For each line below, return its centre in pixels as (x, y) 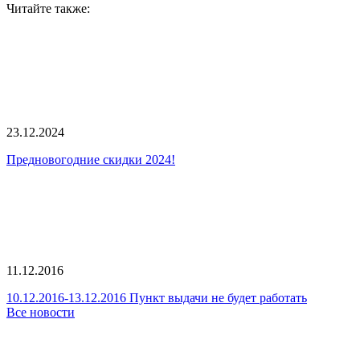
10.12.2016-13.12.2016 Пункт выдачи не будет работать (157, 297)
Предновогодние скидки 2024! (91, 159)
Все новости (41, 312)
